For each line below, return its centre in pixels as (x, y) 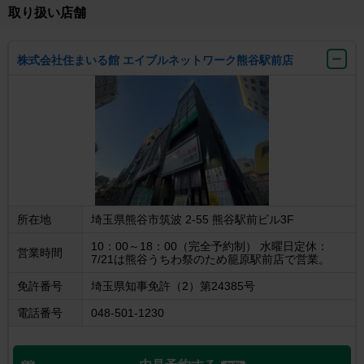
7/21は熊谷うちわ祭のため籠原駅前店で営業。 (210, 260)
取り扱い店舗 (47, 13)
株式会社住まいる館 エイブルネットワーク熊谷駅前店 (155, 61)
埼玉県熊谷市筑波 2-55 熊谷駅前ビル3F (193, 220)
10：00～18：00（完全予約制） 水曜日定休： (210, 247)
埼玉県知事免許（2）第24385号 (173, 286)
